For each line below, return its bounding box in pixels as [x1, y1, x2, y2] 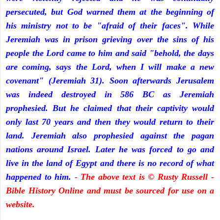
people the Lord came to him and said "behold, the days [6, 48, 214, 58]
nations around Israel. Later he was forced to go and [6, 144, 214, 155]
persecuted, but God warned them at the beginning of [6, 7, 214, 17]
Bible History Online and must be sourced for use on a [6, 186, 214, 196]
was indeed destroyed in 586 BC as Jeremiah [6, 89, 214, 100]
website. [6, 199, 35, 210]
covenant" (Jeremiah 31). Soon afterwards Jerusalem [6, 76, 214, 86]
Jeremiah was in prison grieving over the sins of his [6, 34, 214, 45]
